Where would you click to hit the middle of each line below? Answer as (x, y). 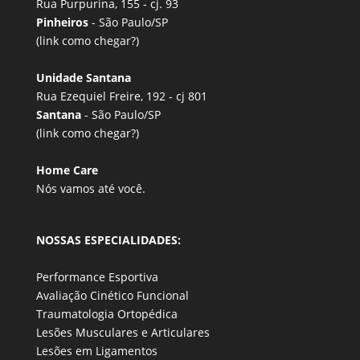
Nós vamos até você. (90, 189)
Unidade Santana (83, 78)
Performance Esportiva (97, 277)
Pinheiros (63, 22)
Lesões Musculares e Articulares (123, 333)
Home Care (67, 170)
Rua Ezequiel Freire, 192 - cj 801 (121, 96)
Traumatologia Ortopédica (106, 314)
